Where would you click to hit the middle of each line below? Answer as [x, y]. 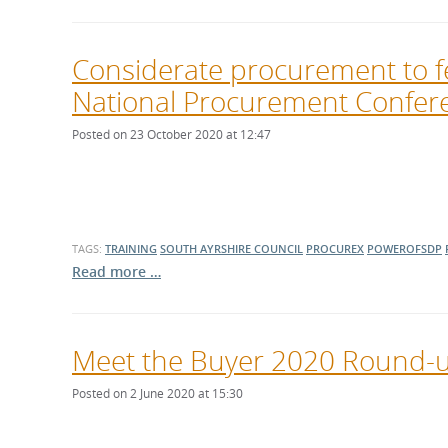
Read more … [116, 271]
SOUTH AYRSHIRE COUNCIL [231, 248]
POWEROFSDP [404, 248]
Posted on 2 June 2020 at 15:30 [157, 393]
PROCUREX [335, 248]
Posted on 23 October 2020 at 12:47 [171, 134]
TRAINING [131, 248]
